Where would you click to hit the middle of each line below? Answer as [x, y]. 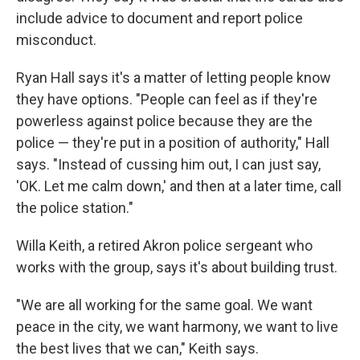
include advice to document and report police [160, 18]
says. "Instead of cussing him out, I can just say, [168, 164]
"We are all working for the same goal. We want [164, 305]
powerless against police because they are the [164, 121]
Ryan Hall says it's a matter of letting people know [174, 78]
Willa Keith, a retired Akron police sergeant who [164, 245]
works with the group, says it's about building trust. [177, 267]
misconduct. [56, 40]
